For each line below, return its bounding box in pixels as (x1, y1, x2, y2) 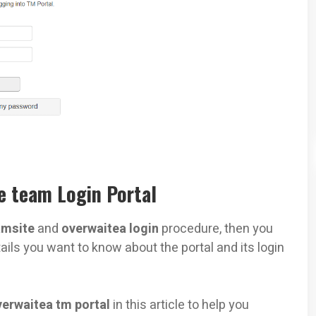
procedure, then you (162, 219, 273, 238)
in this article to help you (110, 295, 249, 315)
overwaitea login (61, 219, 162, 238)
